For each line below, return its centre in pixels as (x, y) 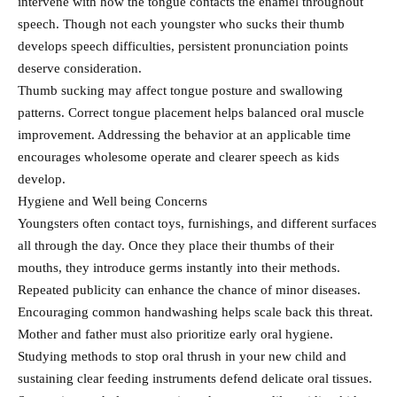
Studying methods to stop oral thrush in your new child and (182, 357)
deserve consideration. (80, 69)
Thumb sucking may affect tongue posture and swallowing (180, 91)
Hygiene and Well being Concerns (113, 202)
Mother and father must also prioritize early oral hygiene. (175, 335)
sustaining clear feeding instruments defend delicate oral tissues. (195, 379)
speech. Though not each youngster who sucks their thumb (181, 24)
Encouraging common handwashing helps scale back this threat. (195, 312)
